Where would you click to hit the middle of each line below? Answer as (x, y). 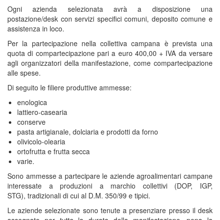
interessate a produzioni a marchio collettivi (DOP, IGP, (110, 186)
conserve (31, 122)
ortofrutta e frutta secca (54, 151)
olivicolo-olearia (41, 141)
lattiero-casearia (42, 112)
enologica (32, 102)
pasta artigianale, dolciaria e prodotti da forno (88, 132)
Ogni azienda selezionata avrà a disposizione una (110, 9)
